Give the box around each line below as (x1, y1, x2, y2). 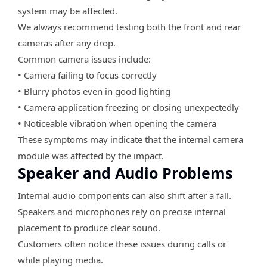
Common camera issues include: (18, 52, 151, 65)
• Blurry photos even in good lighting (18, 85, 170, 97)
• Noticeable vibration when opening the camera (18, 117, 216, 129)
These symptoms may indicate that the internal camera (18, 133, 243, 145)
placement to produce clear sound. (18, 221, 160, 234)
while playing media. (18, 253, 103, 266)
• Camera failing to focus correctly (18, 69, 157, 81)
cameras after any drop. (18, 36, 116, 49)
